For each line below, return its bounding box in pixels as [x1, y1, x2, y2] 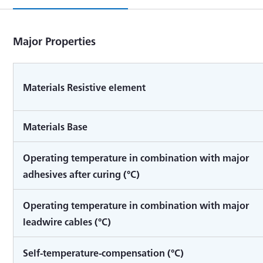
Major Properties [13, 33, 96, 48]
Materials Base [23, 119, 88, 133]
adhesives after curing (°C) [23, 167, 140, 180]
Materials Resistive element [23, 80, 146, 93]
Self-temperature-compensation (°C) [23, 245, 184, 259]
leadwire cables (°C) [23, 214, 112, 228]
